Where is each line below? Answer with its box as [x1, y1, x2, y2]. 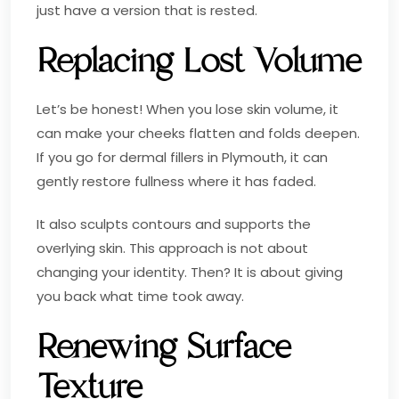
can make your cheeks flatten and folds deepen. [37, 123, 360, 142]
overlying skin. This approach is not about [37, 238, 308, 257]
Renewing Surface [37, 323, 292, 370]
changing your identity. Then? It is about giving [37, 262, 343, 281]
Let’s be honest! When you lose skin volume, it [37, 99, 338, 118]
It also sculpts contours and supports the [37, 214, 311, 233]
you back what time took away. [37, 286, 244, 305]
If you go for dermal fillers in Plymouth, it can [37, 147, 328, 167]
